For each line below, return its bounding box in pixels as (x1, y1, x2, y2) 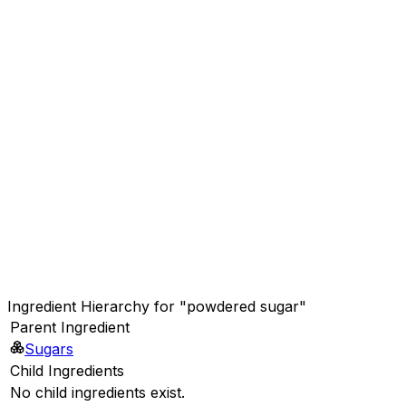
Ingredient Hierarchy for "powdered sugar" (7, 296, 306, 315)
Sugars (24, 339, 73, 358)
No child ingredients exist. (10, 382, 185, 401)
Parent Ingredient (10, 317, 130, 336)
